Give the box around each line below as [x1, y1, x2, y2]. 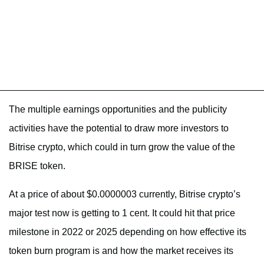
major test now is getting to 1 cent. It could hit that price [9, 207, 235, 218]
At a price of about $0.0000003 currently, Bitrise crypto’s [9, 189, 240, 199]
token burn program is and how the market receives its [9, 245, 233, 256]
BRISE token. [9, 160, 65, 171]
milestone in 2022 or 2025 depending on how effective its [9, 226, 246, 237]
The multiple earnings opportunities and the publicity [9, 104, 227, 114]
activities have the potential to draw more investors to [9, 123, 229, 133]
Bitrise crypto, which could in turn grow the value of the [9, 141, 235, 152]
